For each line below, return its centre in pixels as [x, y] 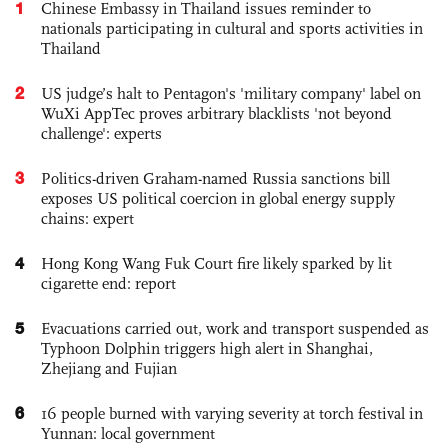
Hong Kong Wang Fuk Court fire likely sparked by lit [216, 263]
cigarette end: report [108, 283]
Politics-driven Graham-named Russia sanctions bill [215, 178]
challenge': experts [101, 133]
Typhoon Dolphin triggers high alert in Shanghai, [207, 348]
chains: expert [87, 218]
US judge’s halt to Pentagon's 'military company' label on [231, 93]
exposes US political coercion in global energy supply [218, 198]
